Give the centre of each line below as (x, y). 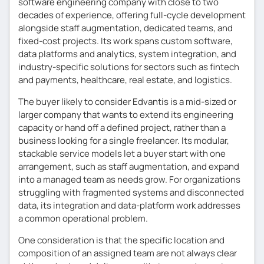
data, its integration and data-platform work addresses (129, 205)
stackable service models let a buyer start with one (122, 154)
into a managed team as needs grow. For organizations (129, 179)
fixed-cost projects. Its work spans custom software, (126, 41)
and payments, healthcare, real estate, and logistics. (125, 80)
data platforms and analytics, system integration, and (127, 54)
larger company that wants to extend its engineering (126, 115)
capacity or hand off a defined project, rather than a (122, 128)
